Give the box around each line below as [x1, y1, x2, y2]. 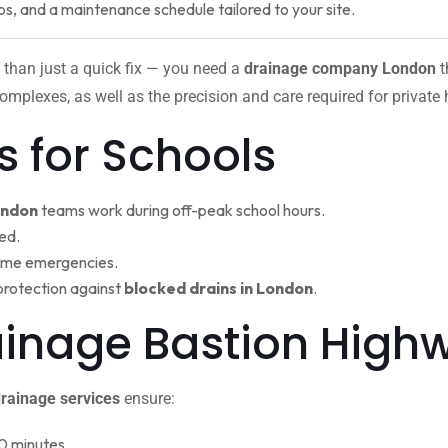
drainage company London [244, 59, 436, 78]
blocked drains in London [124, 278, 313, 298]
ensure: [120, 389, 175, 408]
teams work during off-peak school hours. [38, 200, 325, 220]
